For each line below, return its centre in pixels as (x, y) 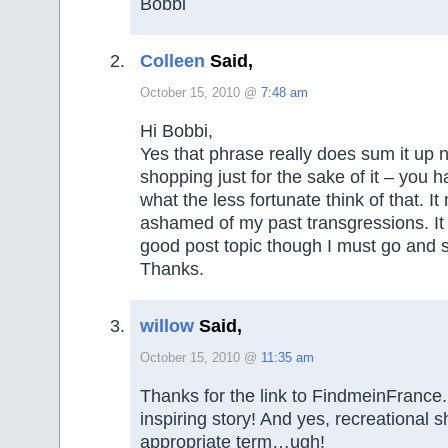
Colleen (172, 61)
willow (167, 326)
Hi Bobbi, (176, 130)
